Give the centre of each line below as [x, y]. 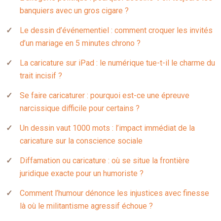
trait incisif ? [41, 76]
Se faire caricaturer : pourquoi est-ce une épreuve [105, 95]
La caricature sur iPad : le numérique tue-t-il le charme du [117, 63]
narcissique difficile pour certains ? [80, 108]
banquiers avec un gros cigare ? [74, 11]
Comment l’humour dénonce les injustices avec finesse [114, 193]
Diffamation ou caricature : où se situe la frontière [105, 161]
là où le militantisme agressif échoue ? [86, 206]
